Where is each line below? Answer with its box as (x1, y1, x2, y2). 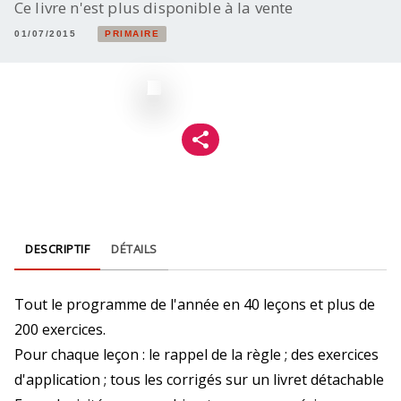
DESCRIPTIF (25, 241, 90, 257)
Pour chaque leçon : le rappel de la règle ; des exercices (14, 345, 379, 364)
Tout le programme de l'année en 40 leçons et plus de (14, 294, 375, 314)
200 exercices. (14, 320, 106, 339)
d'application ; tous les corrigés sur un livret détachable (14, 370, 384, 389)
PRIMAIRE (105, 29, 160, 39)
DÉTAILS (111, 241, 158, 257)
